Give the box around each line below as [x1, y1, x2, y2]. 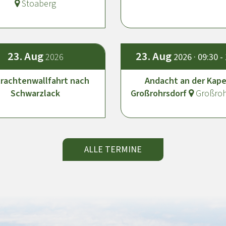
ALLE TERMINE [84, 143, 142, 156]
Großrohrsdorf [131, 87, 189, 100]
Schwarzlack [11, 87, 61, 100]
